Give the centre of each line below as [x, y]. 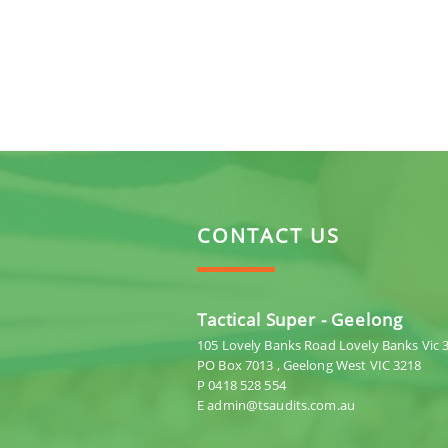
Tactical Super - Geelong [300, 319]
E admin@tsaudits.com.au [276, 404]
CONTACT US [268, 235]
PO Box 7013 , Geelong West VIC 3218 [309, 364]
